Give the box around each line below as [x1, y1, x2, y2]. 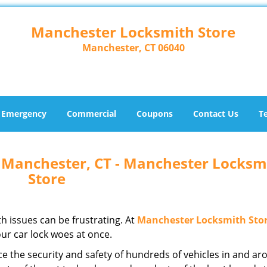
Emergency [1, 108, 46, 119]
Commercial [67, 108, 116, 119]
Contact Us [193, 108, 238, 119]
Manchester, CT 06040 [82, 41, 185, 54]
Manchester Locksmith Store [31, 22, 236, 42]
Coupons [136, 108, 173, 119]
